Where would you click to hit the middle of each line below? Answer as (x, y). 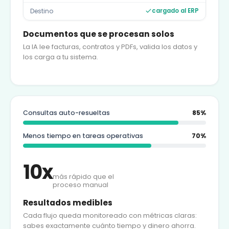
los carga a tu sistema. (61, 57)
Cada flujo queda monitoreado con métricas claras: (110, 215)
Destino (42, 11)
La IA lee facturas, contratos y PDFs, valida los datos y (110, 47)
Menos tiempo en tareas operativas (83, 135)
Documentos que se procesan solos (99, 34)
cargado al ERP (175, 11)
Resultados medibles (68, 202)
